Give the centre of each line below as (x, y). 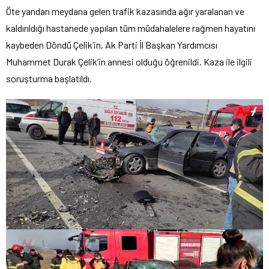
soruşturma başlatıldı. (49, 79)
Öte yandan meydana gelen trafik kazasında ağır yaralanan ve (125, 11)
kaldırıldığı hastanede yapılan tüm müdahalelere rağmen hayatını (131, 28)
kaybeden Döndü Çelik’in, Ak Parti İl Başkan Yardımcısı (112, 45)
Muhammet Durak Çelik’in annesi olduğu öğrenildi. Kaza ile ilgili (129, 62)
